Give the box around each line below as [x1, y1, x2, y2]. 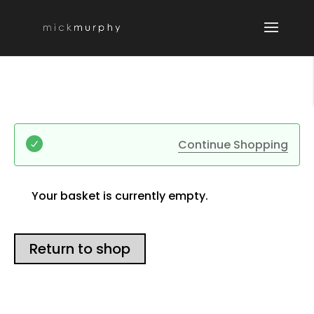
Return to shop [29, 239, 130, 259]
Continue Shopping [178, 137, 288, 153]
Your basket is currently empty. [32, 188, 208, 204]
